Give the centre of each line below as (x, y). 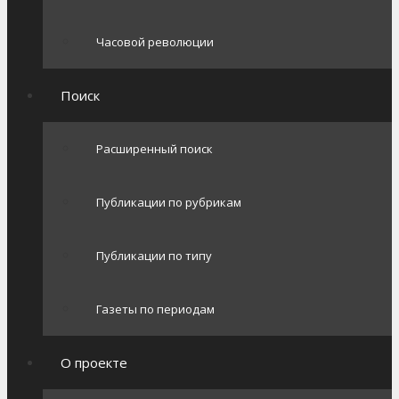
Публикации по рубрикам (169, 202)
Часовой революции (155, 42)
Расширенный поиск (155, 149)
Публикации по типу (154, 256)
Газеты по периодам (155, 309)
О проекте (94, 362)
